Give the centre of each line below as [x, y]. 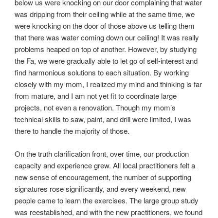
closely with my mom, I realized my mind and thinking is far [108, 84]
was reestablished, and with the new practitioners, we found [109, 212]
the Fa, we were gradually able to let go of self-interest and [106, 61]
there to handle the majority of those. [72, 131]
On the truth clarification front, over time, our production [102, 153]
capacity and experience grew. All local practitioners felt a [105, 165]
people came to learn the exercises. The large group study [107, 200]
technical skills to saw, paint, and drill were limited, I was [103, 119]
